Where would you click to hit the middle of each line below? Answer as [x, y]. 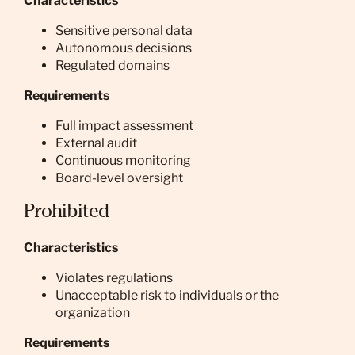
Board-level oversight [119, 178]
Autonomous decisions [124, 48]
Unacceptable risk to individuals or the [167, 295]
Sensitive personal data [124, 31]
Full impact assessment [124, 126]
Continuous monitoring [123, 160]
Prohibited [66, 213]
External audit [96, 143]
